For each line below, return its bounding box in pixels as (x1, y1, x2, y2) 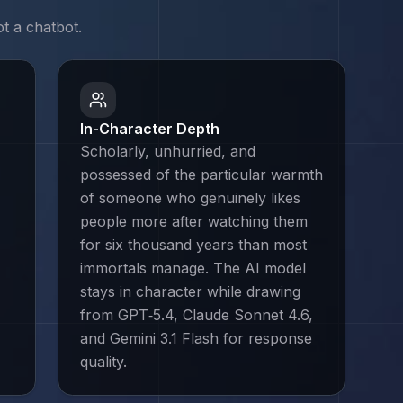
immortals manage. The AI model (80, 259, 306, 277)
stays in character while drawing (80, 282, 300, 300)
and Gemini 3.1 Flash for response (80, 329, 312, 347)
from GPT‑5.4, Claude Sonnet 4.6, (80, 306, 313, 324)
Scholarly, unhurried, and (80, 142, 255, 160)
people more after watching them (80, 212, 308, 230)
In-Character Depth (80, 120, 219, 138)
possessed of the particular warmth (80, 166, 323, 184)
